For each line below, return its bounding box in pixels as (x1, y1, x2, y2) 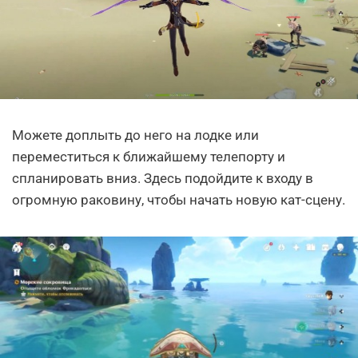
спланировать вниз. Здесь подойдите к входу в (12, 169, 313, 186)
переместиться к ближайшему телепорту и (12, 148, 285, 165)
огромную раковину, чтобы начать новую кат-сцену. (12, 191, 345, 208)
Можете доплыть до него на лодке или (12, 126, 259, 143)
